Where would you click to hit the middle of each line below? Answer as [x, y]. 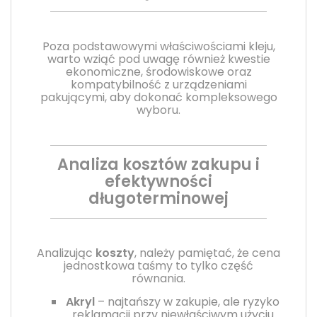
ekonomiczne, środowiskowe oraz [158, 71]
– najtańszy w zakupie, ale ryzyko [187, 301]
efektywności [158, 181]
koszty [115, 253]
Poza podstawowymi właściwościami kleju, [158, 46]
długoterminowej [158, 198]
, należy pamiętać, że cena [207, 253]
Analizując [66, 253]
